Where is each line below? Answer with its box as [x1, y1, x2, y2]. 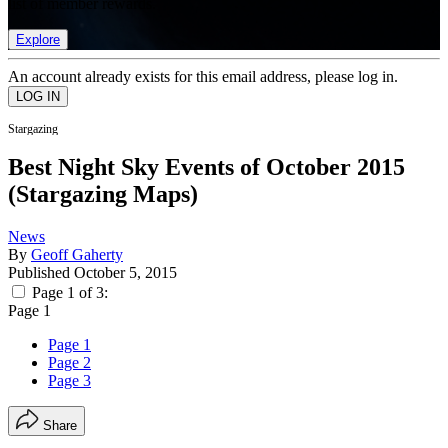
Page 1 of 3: [32, 284, 108, 302]
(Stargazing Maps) [8, 181, 198, 208]
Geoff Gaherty [31, 246, 123, 264]
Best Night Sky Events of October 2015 [8, 154, 405, 181]
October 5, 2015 [74, 264, 177, 282]
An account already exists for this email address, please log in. [8, 67, 398, 85]
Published [8, 264, 74, 282]
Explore [16, 31, 60, 47]
